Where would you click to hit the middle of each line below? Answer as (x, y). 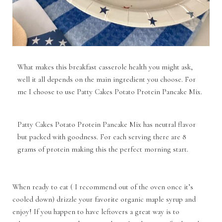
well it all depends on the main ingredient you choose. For (107, 79)
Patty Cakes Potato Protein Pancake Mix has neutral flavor (107, 124)
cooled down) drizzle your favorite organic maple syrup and (104, 199)
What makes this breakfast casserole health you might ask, (105, 67)
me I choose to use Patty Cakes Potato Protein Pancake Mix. (111, 92)
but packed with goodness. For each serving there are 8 (102, 137)
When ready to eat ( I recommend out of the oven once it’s (103, 187)
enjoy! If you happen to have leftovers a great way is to (96, 212)
